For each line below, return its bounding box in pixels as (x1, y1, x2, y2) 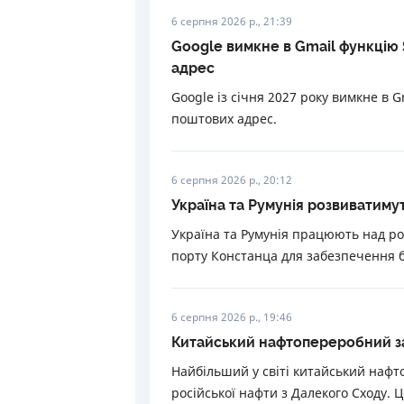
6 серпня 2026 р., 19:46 (171, 309, 292, 325)
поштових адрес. (171, 110, 277, 127)
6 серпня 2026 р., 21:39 (171, 14, 292, 29)
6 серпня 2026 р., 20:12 (171, 172, 292, 188)
